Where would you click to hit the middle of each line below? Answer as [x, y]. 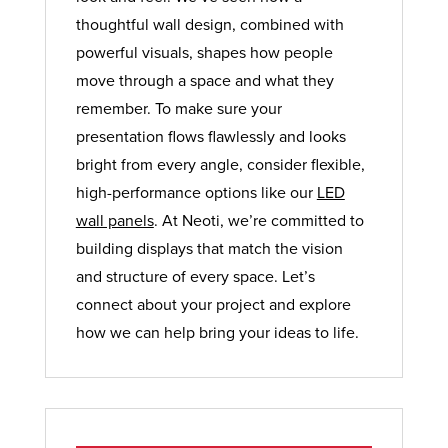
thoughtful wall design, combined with [209, 24]
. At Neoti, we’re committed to [258, 220]
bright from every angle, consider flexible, [220, 164]
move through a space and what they [204, 80]
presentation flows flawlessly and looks [210, 136]
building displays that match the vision [209, 248]
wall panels [114, 220]
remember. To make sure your [178, 108]
